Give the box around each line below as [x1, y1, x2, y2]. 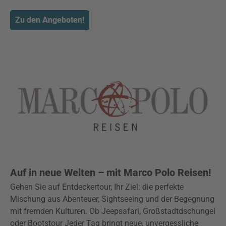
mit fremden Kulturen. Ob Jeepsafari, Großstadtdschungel [10, 206, 215, 216]
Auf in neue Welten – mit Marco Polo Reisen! [10, 166, 211, 179]
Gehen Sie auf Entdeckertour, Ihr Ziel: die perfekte [10, 182, 184, 192]
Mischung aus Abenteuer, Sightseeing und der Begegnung [10, 194, 214, 204]
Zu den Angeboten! [15, 15, 84, 25]
